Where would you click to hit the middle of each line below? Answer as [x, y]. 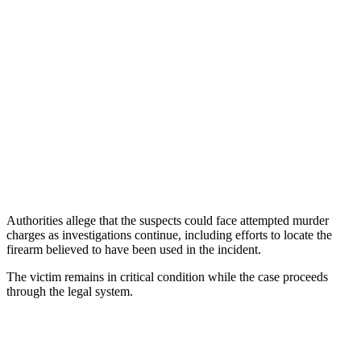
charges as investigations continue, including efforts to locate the [169, 234]
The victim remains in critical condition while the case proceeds [167, 276]
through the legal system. [70, 291]
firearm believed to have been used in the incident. [134, 249]
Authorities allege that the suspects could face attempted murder [168, 220]
